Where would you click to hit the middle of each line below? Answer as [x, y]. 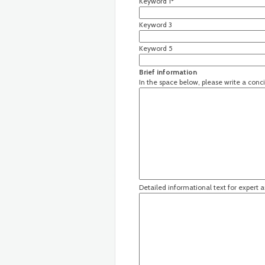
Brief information [168, 72]
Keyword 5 [156, 48]
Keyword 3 [156, 25]
